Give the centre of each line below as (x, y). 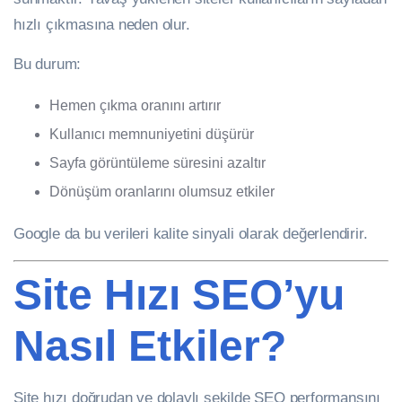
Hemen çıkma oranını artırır (135, 105)
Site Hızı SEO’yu (179, 295)
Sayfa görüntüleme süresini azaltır (157, 163)
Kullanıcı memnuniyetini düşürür (152, 134)
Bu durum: (48, 64)
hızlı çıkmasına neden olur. (102, 24)
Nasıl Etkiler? (150, 346)
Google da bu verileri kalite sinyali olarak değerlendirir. (191, 233)
